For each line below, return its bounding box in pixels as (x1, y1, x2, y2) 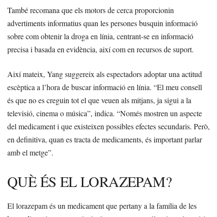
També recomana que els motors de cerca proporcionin (7, 5, 174, 15)
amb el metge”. (7, 147, 53, 157)
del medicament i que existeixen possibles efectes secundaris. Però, (7, 121, 210, 131)
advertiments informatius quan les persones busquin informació (7, 18, 198, 28)
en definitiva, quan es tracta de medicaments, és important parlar (7, 134, 202, 144)
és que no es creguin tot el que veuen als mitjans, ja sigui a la (7, 95, 191, 105)
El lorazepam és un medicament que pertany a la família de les (7, 201, 197, 211)
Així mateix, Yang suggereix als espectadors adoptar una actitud (7, 69, 202, 79)
